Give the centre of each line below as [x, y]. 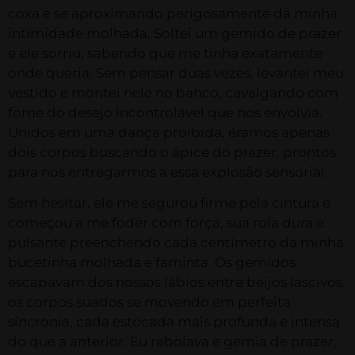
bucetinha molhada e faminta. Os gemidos [152, 262]
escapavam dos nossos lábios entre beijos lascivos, [177, 282]
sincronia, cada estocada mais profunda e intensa [174, 321]
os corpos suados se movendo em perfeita [149, 302]
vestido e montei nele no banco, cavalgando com [173, 92]
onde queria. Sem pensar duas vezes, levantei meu [176, 73]
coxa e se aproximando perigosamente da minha [173, 13]
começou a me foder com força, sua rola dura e [166, 222]
